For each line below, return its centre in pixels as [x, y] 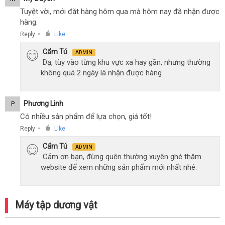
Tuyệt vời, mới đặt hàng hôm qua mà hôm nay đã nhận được [120, 11]
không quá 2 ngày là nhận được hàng [101, 73]
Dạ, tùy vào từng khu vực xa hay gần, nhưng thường [127, 62]
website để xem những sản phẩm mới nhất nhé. [119, 167]
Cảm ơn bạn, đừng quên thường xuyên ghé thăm [122, 156]
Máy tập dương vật [56, 205]
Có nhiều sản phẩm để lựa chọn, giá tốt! [86, 116]
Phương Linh [43, 103]
